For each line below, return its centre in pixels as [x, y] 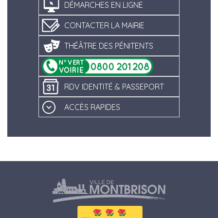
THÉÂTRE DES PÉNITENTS [109, 46]
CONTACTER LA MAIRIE [104, 26]
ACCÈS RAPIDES [92, 107]
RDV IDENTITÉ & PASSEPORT [114, 87]
